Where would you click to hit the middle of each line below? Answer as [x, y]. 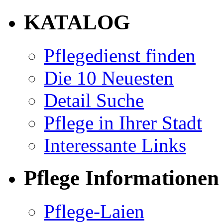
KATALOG [77, 22]
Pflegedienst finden [120, 55]
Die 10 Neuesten [109, 78]
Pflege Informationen [121, 178]
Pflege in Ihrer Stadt [123, 122]
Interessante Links [115, 145]
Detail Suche [94, 100]
